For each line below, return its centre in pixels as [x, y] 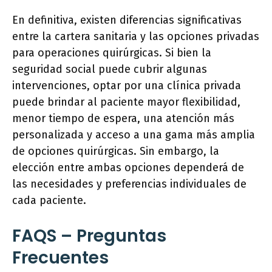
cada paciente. [49, 200]
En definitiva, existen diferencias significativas [127, 20]
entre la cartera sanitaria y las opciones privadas [136, 36]
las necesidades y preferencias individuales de [129, 184]
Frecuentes [60, 258]
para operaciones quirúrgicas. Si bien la [112, 53]
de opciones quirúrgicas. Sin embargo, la [116, 151]
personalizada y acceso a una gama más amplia [134, 135]
